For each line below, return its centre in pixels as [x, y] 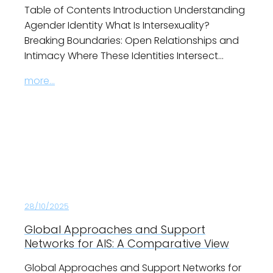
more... [40, 81]
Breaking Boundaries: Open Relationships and [132, 41]
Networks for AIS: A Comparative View [127, 244]
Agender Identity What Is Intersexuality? [117, 26]
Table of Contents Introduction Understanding [135, 10]
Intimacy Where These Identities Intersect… [124, 56]
